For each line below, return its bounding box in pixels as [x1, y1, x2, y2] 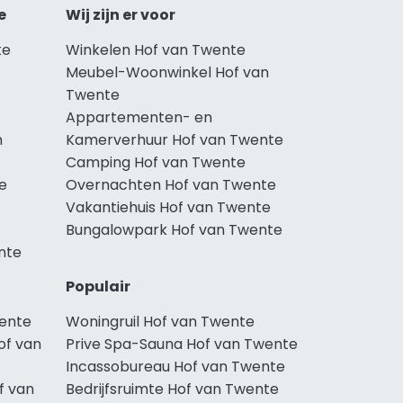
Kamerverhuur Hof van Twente [66, 129, 283, 150]
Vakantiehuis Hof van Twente [66, 196, 271, 218]
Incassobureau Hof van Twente [66, 355, 285, 377]
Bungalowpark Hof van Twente [66, 219, 282, 240]
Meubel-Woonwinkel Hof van [66, 61, 269, 83]
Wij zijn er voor [66, 4, 175, 25]
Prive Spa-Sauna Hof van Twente [66, 333, 298, 354]
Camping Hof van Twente [66, 151, 246, 173]
